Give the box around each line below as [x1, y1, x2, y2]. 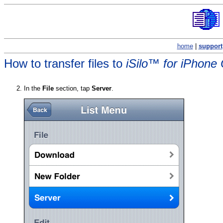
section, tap [54, 84, 92, 92]
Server [92, 84, 111, 92]
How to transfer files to [4, 56, 126, 70]
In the [24, 84, 42, 92]
